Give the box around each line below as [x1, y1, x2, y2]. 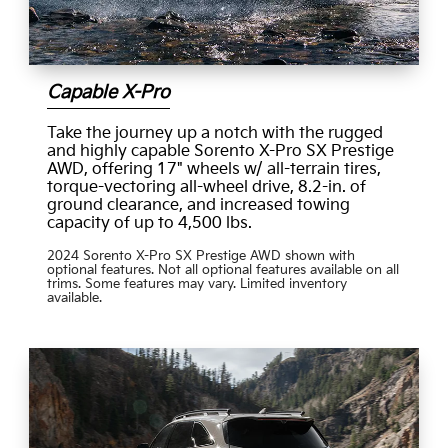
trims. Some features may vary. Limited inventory [46, 275, 347, 292]
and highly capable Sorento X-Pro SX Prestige [46, 141, 394, 161]
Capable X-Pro [46, 81, 170, 103]
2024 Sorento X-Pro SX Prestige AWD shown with [46, 247, 355, 264]
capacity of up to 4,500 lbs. [46, 213, 252, 233]
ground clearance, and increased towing [46, 195, 350, 215]
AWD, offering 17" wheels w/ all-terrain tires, [46, 159, 381, 179]
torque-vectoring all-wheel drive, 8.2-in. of [46, 177, 366, 197]
